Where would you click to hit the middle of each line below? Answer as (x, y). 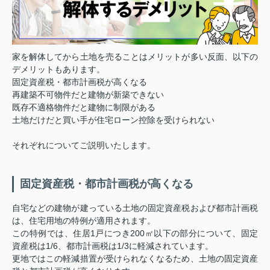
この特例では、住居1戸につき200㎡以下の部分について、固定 (135, 233)
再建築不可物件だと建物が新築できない (88, 94)
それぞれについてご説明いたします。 (84, 145)
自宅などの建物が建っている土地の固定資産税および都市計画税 (135, 208)
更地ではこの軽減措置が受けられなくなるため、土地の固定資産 (135, 258)
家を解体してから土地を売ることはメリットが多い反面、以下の (135, 56)
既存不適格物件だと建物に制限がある (84, 107)
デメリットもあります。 (58, 69)
